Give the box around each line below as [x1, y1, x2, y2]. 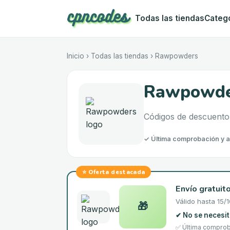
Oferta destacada [88, 168, 145, 176]
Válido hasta [176, 197, 215, 205]
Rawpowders [155, 52, 198, 60]
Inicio [67, 52, 84, 60]
